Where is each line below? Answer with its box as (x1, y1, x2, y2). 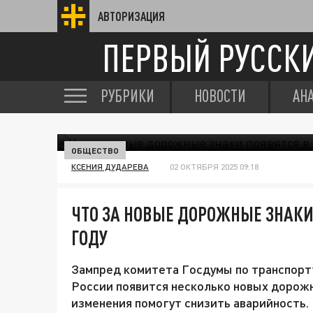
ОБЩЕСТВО (71, 145, 119, 155)
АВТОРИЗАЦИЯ (98, 9, 165, 23)
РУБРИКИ (101, 86, 154, 105)
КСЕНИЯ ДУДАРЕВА (71, 161, 149, 172)
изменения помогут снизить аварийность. (71, 295, 309, 310)
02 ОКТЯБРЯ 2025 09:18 (170, 161, 259, 172)
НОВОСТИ (194, 86, 246, 105)
